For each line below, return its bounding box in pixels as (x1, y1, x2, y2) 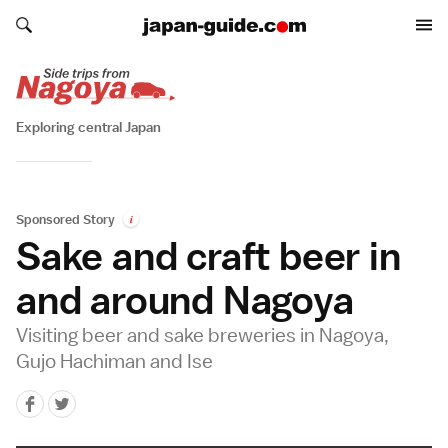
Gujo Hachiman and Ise (16, 349, 213, 374)
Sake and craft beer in (16, 232, 401, 280)
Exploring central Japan (16, 118, 161, 137)
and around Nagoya (16, 276, 354, 324)
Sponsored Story (16, 211, 115, 229)
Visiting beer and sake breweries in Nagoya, (16, 323, 389, 348)
